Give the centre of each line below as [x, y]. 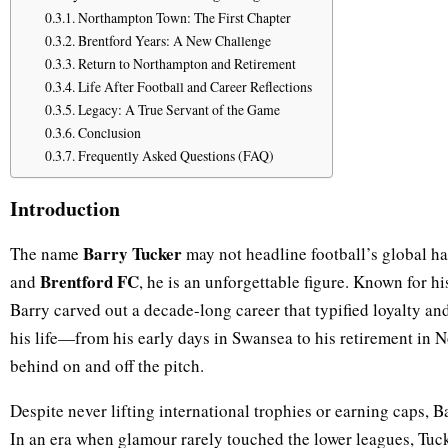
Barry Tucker [132, 254]
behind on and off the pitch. [107, 366]
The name [46, 254]
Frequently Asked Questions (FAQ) [175, 156]
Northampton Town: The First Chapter [184, 18]
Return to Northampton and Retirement [186, 64]
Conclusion [109, 133]
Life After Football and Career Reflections [194, 87]
